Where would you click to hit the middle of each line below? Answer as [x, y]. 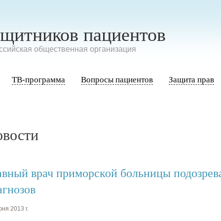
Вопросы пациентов [117, 80]
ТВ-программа [38, 80]
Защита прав [191, 80]
